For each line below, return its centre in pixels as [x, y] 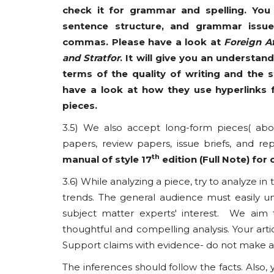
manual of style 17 [107, 159]
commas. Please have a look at [143, 42]
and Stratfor [91, 58]
